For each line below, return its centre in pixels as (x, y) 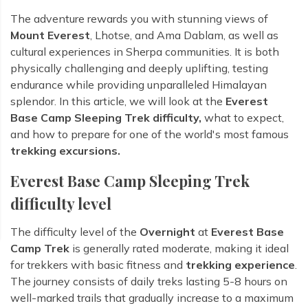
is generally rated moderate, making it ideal (179, 249)
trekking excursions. (65, 151)
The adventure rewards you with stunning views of (139, 19)
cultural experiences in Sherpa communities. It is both (145, 52)
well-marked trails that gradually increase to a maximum (152, 298)
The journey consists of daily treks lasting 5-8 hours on (149, 282)
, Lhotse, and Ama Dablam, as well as (184, 35)
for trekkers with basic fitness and (98, 265)
